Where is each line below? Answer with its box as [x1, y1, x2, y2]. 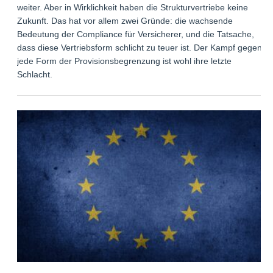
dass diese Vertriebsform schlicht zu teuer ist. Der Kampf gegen [17, 43, 263, 53]
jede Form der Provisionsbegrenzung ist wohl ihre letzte [17, 56, 232, 66]
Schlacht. [17, 69, 53, 80]
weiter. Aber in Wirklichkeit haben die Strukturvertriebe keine [17, 2, 249, 13]
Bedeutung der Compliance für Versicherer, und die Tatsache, [17, 29, 255, 40]
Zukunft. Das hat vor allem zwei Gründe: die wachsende [17, 16, 233, 26]
